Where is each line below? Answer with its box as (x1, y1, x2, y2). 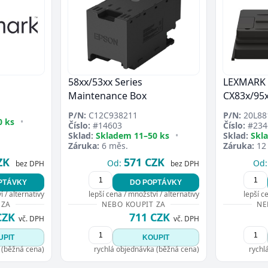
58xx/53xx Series (68, 75, 142, 89)
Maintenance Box (68, 89, 147, 102)
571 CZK (124, 154, 165, 169)
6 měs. (99, 139, 128, 151)
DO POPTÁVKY (130, 178, 182, 187)
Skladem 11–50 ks (96, 129, 169, 141)
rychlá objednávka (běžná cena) (94, 243, 199, 254)
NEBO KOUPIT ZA (101, 199, 166, 209)
